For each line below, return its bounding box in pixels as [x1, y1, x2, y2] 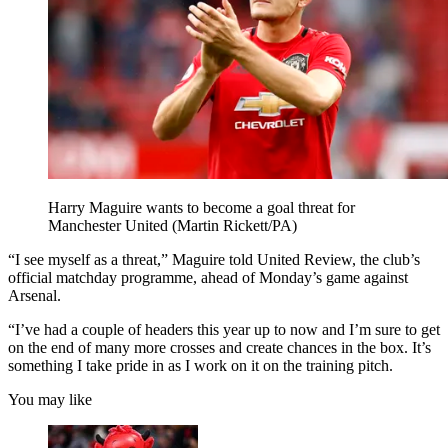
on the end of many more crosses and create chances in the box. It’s [8, 338, 431, 356]
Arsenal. [8, 286, 61, 304]
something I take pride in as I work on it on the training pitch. [8, 356, 393, 374]
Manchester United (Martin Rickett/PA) [48, 216, 297, 234]
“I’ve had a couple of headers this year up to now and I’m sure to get [8, 320, 440, 338]
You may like [8, 390, 92, 408]
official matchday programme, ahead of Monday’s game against [8, 268, 408, 286]
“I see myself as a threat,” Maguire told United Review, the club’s [8, 250, 420, 268]
